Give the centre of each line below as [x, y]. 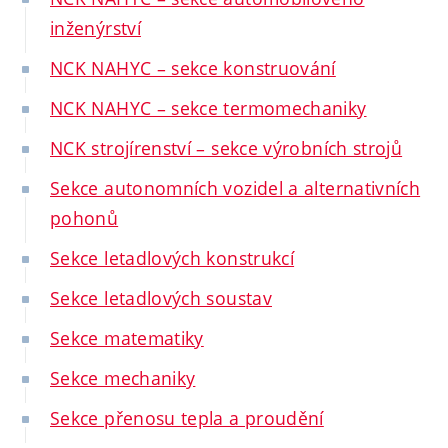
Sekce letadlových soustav [161, 298]
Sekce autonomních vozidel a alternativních [235, 188]
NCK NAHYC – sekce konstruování [193, 68]
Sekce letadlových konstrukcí [172, 258]
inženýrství [95, 28]
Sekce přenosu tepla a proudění [187, 418]
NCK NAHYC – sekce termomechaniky [208, 108]
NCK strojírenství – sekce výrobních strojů [226, 148]
